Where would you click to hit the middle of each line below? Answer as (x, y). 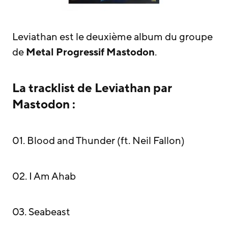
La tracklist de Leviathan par (92, 88)
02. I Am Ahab (44, 177)
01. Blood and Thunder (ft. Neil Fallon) (98, 141)
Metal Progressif (65, 52)
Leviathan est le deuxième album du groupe (112, 37)
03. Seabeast (41, 212)
